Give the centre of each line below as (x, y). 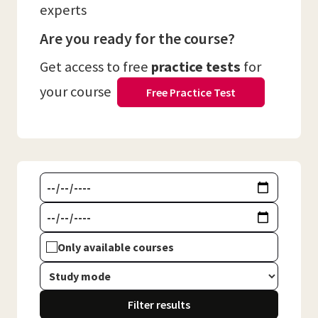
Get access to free (95, 67)
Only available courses (116, 247)
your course (78, 92)
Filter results (159, 305)
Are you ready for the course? (139, 38)
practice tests (196, 67)
